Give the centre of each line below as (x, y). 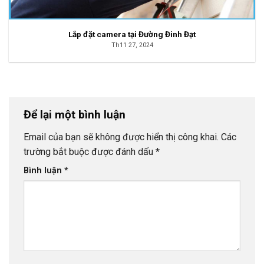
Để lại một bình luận (76, 114)
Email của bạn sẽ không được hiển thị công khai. (121, 137)
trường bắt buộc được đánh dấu (90, 151)
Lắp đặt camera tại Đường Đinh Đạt (132, 34)
